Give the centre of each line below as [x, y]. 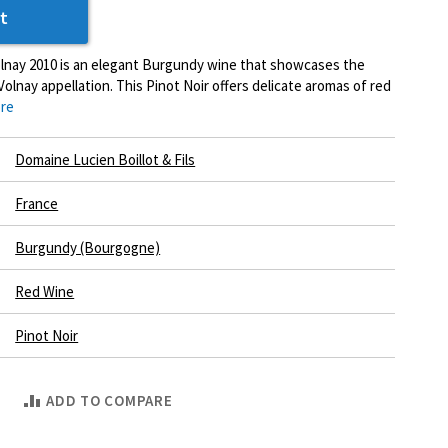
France [37, 203]
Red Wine [45, 291]
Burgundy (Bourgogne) [88, 247]
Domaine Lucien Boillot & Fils [105, 159]
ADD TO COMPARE [109, 400]
